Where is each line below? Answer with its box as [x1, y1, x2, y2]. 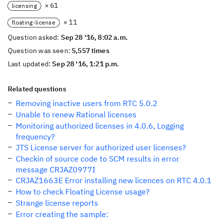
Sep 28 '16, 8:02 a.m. [60, 32, 128, 42]
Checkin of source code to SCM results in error [16, 153, 179, 164]
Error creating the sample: [16, 209, 109, 219]
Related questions [8, 84, 66, 93]
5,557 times [72, 46, 110, 55]
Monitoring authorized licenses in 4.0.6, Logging [16, 120, 184, 131]
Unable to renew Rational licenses [16, 109, 137, 119]
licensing [12, 2, 37, 9]
